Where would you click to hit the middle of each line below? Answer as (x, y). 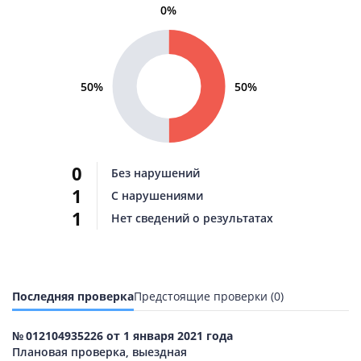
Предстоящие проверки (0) (209, 297)
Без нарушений (156, 173)
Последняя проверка (73, 297)
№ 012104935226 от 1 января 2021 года (122, 336)
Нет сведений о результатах (192, 218)
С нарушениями (157, 196)
